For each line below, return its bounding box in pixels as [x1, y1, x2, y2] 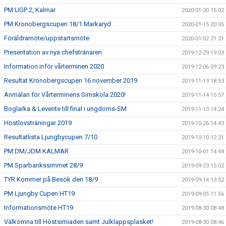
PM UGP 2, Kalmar [4, 6, 55, 14]
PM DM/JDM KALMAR [4, 147, 69, 155]
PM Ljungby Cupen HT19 [4, 189, 75, 197]
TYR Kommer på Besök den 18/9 [4, 175, 98, 183]
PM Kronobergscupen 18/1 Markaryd [4, 20, 111, 28]
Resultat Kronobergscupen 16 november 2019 [4, 76, 137, 84]
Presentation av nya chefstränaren [4, 48, 102, 56]
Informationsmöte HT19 [4, 203, 73, 211]
